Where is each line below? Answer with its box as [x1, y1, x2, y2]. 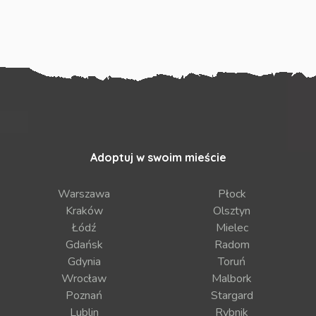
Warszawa [58, 186, 111, 202]
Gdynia [67, 254, 101, 270]
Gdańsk [65, 237, 103, 253]
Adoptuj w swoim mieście [90, 150, 226, 165]
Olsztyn [213, 203, 251, 219]
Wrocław [61, 271, 107, 287]
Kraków [65, 203, 103, 219]
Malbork [212, 271, 253, 287]
